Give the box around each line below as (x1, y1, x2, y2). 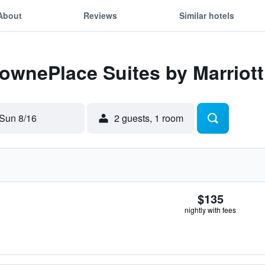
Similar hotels (179, 9, 234, 21)
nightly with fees (185, 205, 236, 215)
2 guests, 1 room (114, 111, 183, 125)
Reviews (83, 9, 118, 21)
